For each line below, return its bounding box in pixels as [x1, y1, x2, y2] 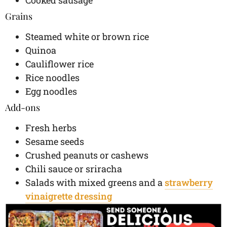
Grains [5, 10, 32, 22]
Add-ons [5, 101, 40, 113]
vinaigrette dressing [25, 190, 112, 202]
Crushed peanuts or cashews [25, 148, 148, 161]
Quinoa [25, 44, 58, 56]
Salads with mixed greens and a [25, 176, 165, 188]
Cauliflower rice [25, 57, 94, 70]
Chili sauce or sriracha [25, 162, 124, 175]
